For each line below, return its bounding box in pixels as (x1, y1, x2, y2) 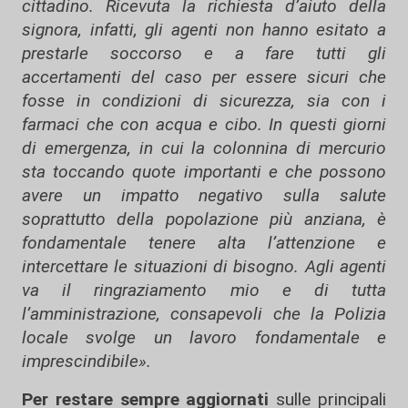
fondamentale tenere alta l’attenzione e (22, 232, 386, 254)
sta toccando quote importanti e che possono (22, 161, 386, 183)
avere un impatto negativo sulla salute (22, 185, 386, 207)
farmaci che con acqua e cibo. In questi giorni (22, 114, 386, 136)
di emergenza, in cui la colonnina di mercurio (22, 138, 386, 159)
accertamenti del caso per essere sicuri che (22, 66, 386, 88)
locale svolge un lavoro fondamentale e (22, 327, 386, 349)
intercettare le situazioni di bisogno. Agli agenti (22, 256, 386, 278)
